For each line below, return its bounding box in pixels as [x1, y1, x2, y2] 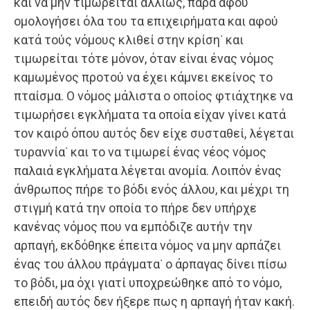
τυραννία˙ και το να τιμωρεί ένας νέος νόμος [14, 145, 266, 160]
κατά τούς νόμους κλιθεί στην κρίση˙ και [14, 33, 244, 48]
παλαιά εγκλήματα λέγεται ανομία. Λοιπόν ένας [14, 163, 282, 179]
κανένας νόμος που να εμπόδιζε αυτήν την [14, 219, 253, 235]
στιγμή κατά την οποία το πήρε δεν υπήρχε [14, 201, 257, 216]
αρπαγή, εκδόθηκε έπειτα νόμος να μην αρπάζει [14, 238, 281, 253]
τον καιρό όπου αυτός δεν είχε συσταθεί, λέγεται [14, 126, 294, 141]
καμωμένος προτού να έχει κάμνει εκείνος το [14, 70, 273, 85]
